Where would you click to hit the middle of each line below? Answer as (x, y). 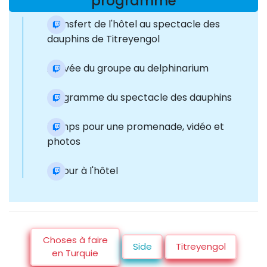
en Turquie (75, 253)
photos (64, 142)
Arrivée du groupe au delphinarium (128, 69)
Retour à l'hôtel (83, 171)
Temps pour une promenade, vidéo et (136, 127)
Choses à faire (75, 240)
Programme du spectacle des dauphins (139, 98)
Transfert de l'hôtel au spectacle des (133, 24)
